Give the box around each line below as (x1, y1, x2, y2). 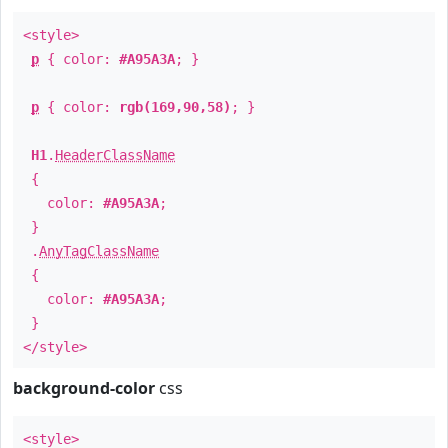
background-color (13, 377, 155, 399)
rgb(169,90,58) (119, 99, 231, 115)
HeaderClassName (55, 147, 175, 163)
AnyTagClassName (39, 243, 159, 259)
